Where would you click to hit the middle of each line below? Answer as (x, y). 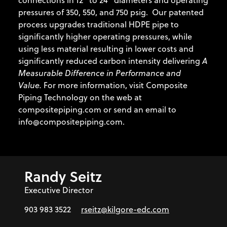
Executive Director (59, 190)
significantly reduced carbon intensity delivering (110, 61)
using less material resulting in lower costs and (106, 49)
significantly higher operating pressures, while (105, 37)
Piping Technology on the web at (80, 98)
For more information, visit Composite (115, 85)
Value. (30, 85)
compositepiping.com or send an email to (97, 110)
